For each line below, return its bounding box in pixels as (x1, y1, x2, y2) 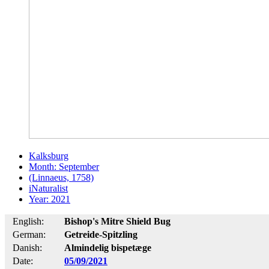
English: (13, 216, 44, 226)
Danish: (13, 242, 42, 253)
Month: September (29, 161, 99, 172)
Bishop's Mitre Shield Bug (64, 216, 171, 226)
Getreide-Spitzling (64, 229, 138, 240)
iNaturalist (29, 183, 68, 193)
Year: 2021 (29, 193, 70, 204)
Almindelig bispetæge (64, 242, 151, 253)
